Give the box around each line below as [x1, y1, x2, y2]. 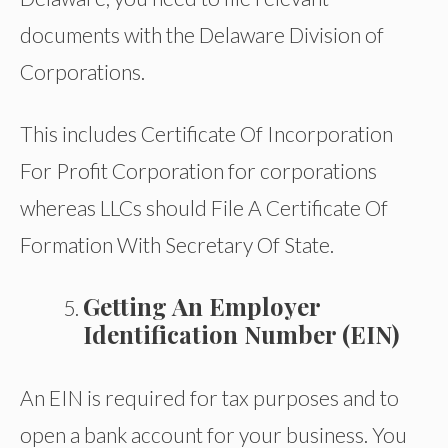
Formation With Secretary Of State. [20, 232, 334, 258]
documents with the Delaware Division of [20, 22, 384, 48]
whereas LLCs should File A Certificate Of [20, 195, 388, 221]
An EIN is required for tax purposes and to [20, 385, 399, 411]
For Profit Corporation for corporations [20, 158, 377, 184]
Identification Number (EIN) [83, 317, 399, 350]
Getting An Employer [83, 289, 320, 322]
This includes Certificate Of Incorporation [20, 121, 393, 147]
